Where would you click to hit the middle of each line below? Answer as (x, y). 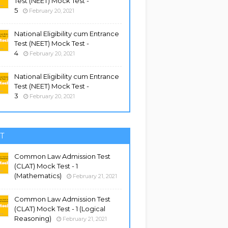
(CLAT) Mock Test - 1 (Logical (60, 209)
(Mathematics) (38, 176)
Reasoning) (33, 218)
